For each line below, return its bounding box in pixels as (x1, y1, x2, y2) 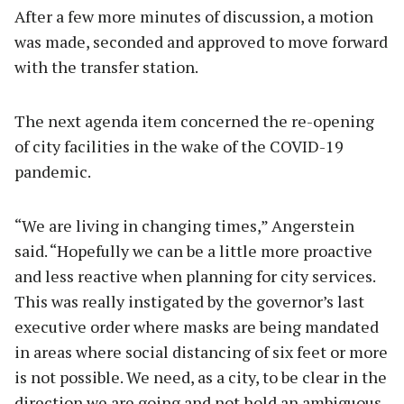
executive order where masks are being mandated (14, 315, 379, 337)
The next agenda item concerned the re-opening (14, 109, 374, 132)
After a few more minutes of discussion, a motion (14, 5, 373, 27)
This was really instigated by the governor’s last (14, 289, 364, 312)
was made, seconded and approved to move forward (14, 30, 388, 52)
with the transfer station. (14, 55, 198, 78)
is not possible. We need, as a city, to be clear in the (14, 365, 387, 388)
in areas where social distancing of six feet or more (14, 340, 388, 363)
